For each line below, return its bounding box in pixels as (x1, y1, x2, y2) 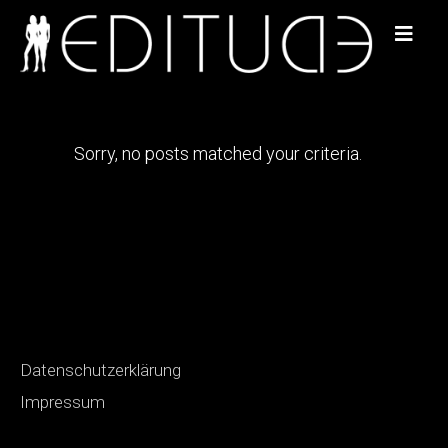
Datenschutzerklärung (20, 360, 181, 380)
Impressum (20, 392, 105, 412)
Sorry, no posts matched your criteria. (74, 143, 362, 164)
